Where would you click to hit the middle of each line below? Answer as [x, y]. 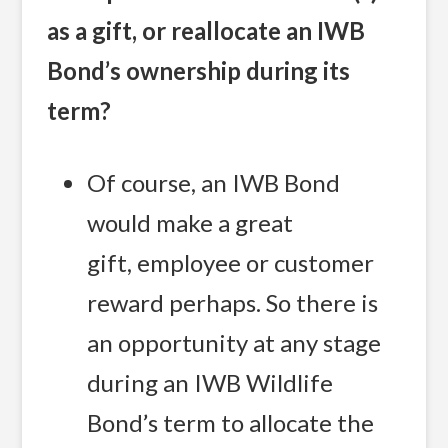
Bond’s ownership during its [199, 71]
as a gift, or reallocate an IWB [206, 31]
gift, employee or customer [231, 262]
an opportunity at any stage [234, 342]
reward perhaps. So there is [233, 302]
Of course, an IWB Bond [214, 182]
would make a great [190, 222]
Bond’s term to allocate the [231, 422]
